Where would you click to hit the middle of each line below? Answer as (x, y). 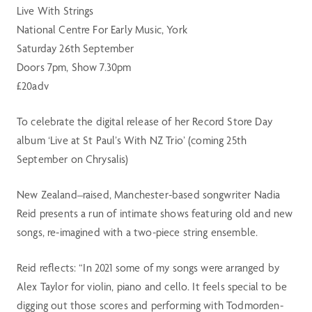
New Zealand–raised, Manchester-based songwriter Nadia (148, 195)
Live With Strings (55, 11)
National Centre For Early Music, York (102, 30)
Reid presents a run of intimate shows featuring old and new (155, 213)
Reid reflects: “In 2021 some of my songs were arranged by (148, 268)
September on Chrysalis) (72, 159)
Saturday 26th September (75, 48)
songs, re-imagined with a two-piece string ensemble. (137, 232)
